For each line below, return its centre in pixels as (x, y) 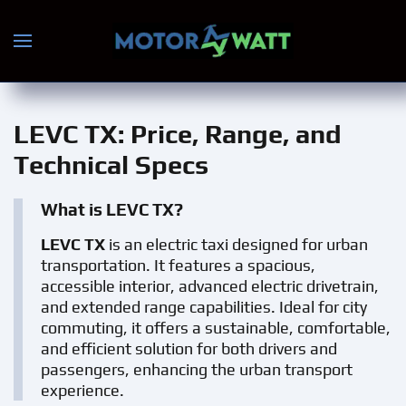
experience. (82, 390)
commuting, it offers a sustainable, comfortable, (216, 328)
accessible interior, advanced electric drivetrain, (210, 286)
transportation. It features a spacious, (178, 265)
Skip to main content (116, 52)
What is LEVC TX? (112, 209)
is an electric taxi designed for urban (237, 244)
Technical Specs (111, 164)
